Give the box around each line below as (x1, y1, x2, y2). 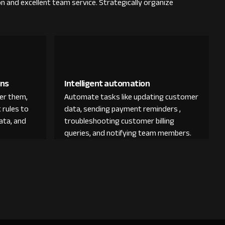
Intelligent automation (64, 75, 150, 92)
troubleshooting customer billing (64, 114, 174, 129)
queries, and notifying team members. (64, 126, 191, 141)
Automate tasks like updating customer (64, 89, 198, 104)
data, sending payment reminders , (64, 101, 181, 117)
